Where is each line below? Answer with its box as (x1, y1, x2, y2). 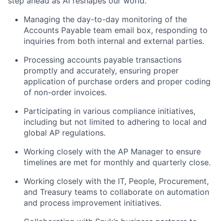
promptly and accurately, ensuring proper (24, 66, 179, 75)
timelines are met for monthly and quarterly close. (24, 157, 211, 167)
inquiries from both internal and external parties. (24, 36, 204, 46)
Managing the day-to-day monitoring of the (24, 14, 187, 24)
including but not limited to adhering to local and (24, 117, 207, 127)
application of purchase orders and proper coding (24, 76, 211, 86)
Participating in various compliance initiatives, (24, 106, 195, 116)
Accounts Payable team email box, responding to (24, 25, 208, 35)
